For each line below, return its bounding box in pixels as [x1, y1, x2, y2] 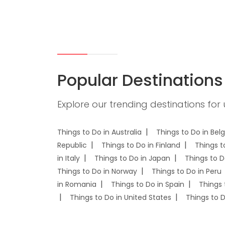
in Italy [57, 153, 80, 163]
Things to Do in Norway [57, 166, 137, 176]
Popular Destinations [57, 69, 223, 91]
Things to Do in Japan [94, 153, 170, 163]
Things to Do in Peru [152, 166, 221, 176]
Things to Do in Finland [101, 140, 180, 150]
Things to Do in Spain [111, 179, 184, 189]
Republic [57, 140, 87, 150]
